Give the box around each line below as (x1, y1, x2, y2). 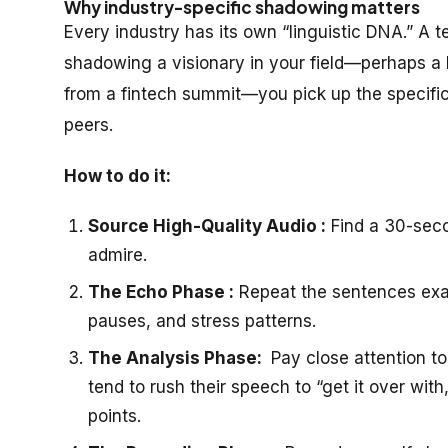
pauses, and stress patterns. (88, 310, 316, 331)
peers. (64, 114, 113, 135)
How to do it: (64, 165, 171, 186)
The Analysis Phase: (88, 347, 266, 368)
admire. (88, 244, 147, 265)
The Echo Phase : (88, 281, 234, 302)
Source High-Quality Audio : (88, 215, 326, 236)
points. (88, 405, 141, 426)
